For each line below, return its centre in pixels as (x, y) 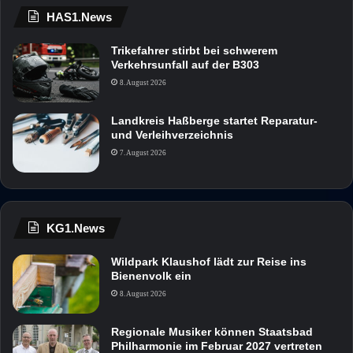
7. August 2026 (143, 152)
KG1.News (76, 228)
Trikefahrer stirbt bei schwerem (194, 50)
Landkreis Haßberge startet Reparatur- (214, 120)
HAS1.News (79, 17)
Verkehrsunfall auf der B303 (185, 64)
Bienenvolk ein (151, 275)
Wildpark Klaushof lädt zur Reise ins (209, 261)
